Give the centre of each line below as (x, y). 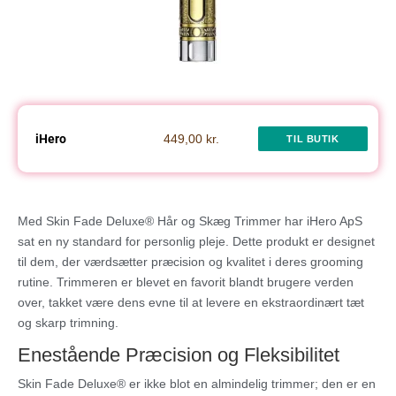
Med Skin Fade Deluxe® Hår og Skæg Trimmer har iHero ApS (190, 221)
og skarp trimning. (68, 323)
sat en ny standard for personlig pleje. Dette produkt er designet (196, 242)
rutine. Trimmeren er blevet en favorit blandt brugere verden (186, 282)
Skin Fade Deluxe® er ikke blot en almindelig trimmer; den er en (197, 384)
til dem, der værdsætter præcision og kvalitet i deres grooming (190, 262)
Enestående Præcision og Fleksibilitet (179, 355)
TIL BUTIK (313, 139)
